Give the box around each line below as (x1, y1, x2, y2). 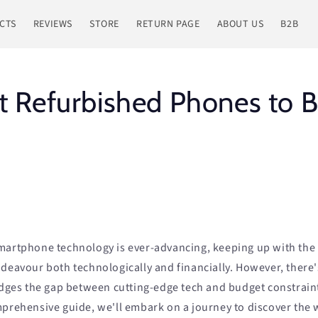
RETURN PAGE (136, 17, 200, 31)
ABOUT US (216, 17, 264, 31)
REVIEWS (33, 17, 72, 31)
